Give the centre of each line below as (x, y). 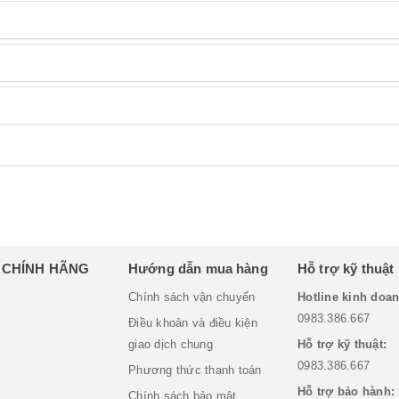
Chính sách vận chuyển (192, 297)
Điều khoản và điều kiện (193, 323)
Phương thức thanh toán (195, 370)
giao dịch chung (171, 345)
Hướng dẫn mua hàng (198, 269)
